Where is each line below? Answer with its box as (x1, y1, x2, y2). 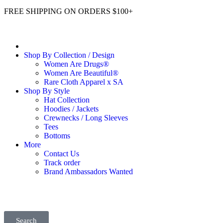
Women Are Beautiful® (44, 69, 118, 77)
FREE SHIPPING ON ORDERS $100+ (4, 7, 133, 15)
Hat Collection (44, 96, 90, 104)
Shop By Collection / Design (24, 51, 114, 59)
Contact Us (44, 149, 79, 158)
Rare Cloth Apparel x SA (44, 78, 123, 86)
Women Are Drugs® (44, 60, 109, 68)
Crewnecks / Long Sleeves (44, 113, 128, 122)
